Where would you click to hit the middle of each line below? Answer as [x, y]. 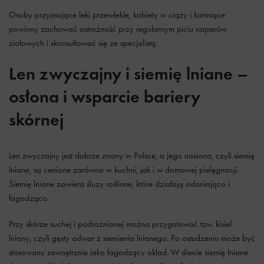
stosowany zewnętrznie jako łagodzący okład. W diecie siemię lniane [128, 252]
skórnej [36, 119]
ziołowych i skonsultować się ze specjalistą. [83, 43]
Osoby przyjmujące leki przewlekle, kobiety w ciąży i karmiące [117, 15]
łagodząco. [29, 198]
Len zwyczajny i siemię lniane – [128, 73]
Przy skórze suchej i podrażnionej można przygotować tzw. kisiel [120, 224]
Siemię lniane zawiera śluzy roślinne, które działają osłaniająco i [119, 184]
